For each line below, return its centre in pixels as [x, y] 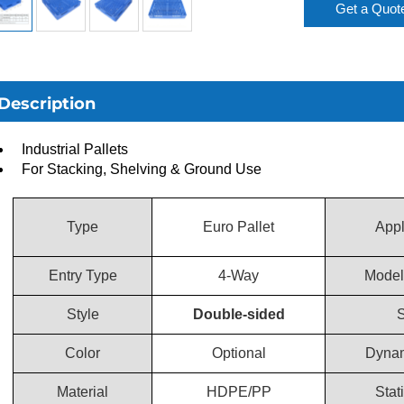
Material [83, 392]
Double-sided [239, 314]
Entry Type [83, 275]
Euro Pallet [239, 227]
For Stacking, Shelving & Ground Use [142, 169]
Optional [239, 353]
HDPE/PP [239, 392]
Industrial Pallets [77, 149]
